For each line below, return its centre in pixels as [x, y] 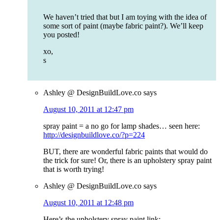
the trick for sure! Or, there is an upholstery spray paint [127, 161]
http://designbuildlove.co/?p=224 [94, 135]
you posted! [61, 35]
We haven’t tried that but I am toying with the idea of [125, 17]
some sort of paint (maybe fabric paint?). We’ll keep [123, 26]
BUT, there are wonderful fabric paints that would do [125, 152]
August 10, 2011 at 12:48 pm [88, 203]
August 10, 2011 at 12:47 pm [88, 110]
